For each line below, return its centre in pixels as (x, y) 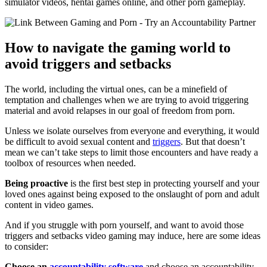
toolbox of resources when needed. (72, 163)
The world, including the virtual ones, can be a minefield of (116, 89)
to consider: (27, 246)
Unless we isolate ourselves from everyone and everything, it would (132, 131)
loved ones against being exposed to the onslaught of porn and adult (132, 194)
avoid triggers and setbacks (88, 63)
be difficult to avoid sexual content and (79, 141)
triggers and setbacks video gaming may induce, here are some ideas (133, 235)
